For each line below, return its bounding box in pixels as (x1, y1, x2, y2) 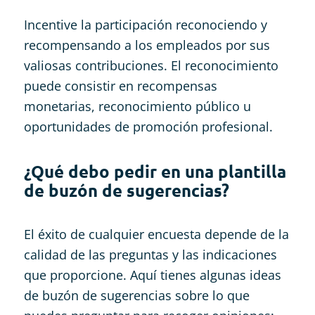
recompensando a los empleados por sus (23, 36, 270, 53)
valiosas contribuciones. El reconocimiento (23, 56, 278, 74)
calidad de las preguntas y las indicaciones (23, 245, 277, 263)
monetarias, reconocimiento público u (23, 97, 251, 115)
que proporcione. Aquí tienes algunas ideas (23, 266, 281, 283)
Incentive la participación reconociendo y (23, 15, 267, 33)
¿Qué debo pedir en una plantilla (23, 160, 286, 182)
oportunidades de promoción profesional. (23, 117, 273, 135)
